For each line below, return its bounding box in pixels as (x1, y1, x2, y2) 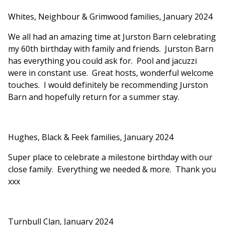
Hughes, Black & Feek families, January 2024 (8, 132, 173, 143)
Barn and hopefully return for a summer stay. (8, 91, 179, 103)
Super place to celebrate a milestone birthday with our (8, 152, 212, 163)
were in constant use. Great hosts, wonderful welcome (8, 67, 213, 79)
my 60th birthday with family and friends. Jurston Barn (8, 43, 213, 55)
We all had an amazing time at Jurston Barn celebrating (8, 31, 216, 43)
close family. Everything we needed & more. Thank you (8, 164, 216, 175)
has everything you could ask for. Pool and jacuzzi (8, 55, 197, 67)
